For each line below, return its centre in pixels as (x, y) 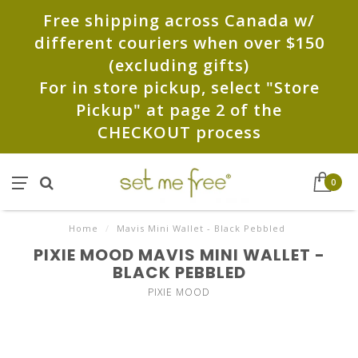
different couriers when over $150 (179, 43)
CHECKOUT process (179, 132)
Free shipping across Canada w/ (179, 20)
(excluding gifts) (179, 65)
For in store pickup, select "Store (179, 88)
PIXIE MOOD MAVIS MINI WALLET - (179, 255)
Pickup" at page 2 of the (179, 110)
